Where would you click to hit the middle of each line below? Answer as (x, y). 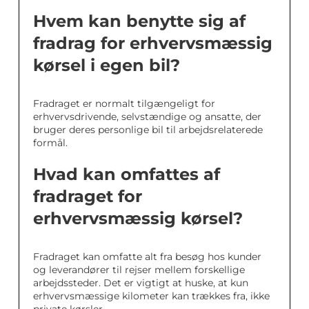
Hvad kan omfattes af (127, 174)
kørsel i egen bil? (107, 65)
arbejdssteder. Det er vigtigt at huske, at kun (141, 283)
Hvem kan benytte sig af (139, 21)
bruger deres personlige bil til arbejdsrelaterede (148, 130)
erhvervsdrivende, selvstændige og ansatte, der (147, 117)
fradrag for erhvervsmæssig (153, 43)
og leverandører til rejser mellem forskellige (139, 270)
